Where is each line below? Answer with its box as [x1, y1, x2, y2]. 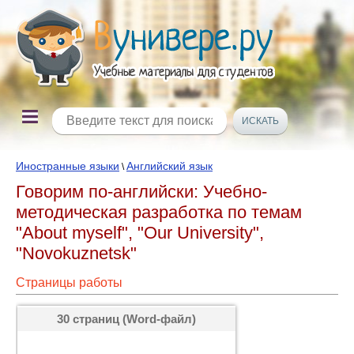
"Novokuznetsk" [16, 243, 137, 263]
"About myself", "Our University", [16, 223, 264, 243]
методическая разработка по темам [16, 202, 302, 222]
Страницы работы [16, 276, 122, 289]
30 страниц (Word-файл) [57, 312, 196, 326]
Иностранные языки [16, 160, 119, 172]
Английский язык [126, 160, 213, 172]
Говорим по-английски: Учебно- [16, 182, 267, 201]
